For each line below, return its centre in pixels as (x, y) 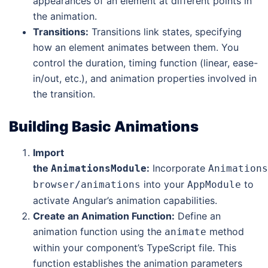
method (225, 232)
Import (48, 153)
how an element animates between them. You (136, 47)
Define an (198, 216)
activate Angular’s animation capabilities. (125, 201)
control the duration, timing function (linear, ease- (145, 63)
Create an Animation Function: (104, 216)
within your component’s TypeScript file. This (135, 248)
